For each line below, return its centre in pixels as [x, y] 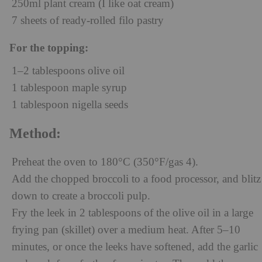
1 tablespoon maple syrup [69, 88]
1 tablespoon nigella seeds [70, 105]
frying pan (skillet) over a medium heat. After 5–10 [126, 230]
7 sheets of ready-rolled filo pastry [88, 20]
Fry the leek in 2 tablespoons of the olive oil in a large [132, 213]
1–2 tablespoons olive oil [68, 71]
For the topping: [49, 48]
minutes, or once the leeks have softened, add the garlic [135, 247]
